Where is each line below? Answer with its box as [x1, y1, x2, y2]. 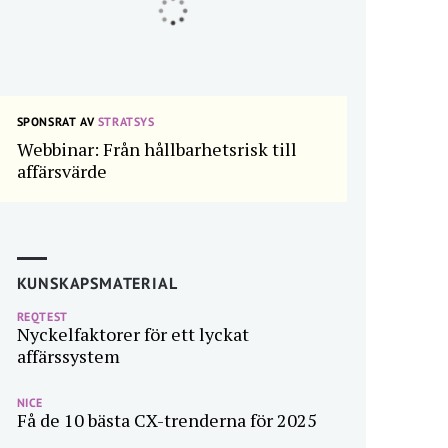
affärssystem [16, 344, 120, 368]
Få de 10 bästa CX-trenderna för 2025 [16, 408, 317, 432]
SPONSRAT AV [16, 114, 95, 129]
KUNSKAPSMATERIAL [16, 273, 178, 293]
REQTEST [16, 309, 68, 324]
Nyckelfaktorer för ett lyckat [16, 322, 249, 346]
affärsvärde [16, 159, 107, 183]
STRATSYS [94, 114, 155, 129]
